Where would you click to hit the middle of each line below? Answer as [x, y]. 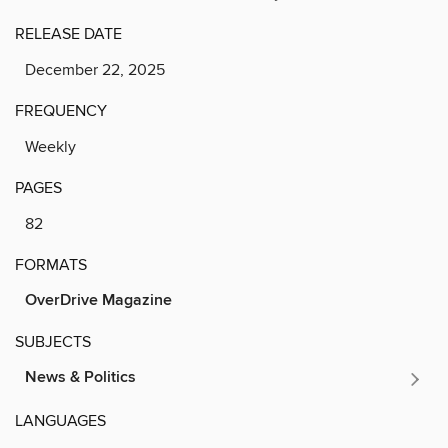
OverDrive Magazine [98, 300]
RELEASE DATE [68, 33]
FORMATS [51, 264]
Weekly [50, 146]
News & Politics [80, 377]
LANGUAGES [60, 420]
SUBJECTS [53, 341]
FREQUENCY [61, 110]
